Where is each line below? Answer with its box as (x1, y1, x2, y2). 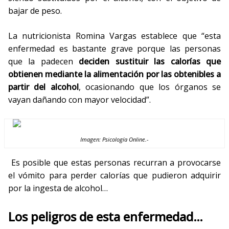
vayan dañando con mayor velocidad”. (8, 94, 151, 105)
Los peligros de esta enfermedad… (8, 208, 203, 225)
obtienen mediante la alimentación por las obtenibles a (8, 68, 221, 80)
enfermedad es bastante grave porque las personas (8, 43, 221, 54)
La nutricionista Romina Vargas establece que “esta (8, 30, 221, 41)
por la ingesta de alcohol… (8, 182, 108, 194)
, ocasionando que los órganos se (78, 81, 221, 93)
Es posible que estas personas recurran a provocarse (8, 157, 221, 168)
